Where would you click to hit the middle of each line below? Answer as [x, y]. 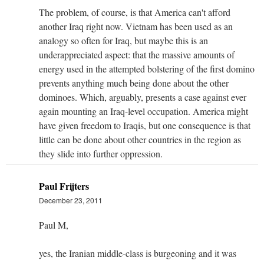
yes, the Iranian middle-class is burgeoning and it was [138, 253]
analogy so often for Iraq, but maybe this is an [123, 40]
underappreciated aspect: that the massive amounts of [137, 54]
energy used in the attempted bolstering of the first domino [147, 68]
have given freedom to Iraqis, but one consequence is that [145, 125]
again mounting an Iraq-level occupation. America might [143, 111]
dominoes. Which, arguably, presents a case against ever [143, 97]
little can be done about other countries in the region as [140, 139]
